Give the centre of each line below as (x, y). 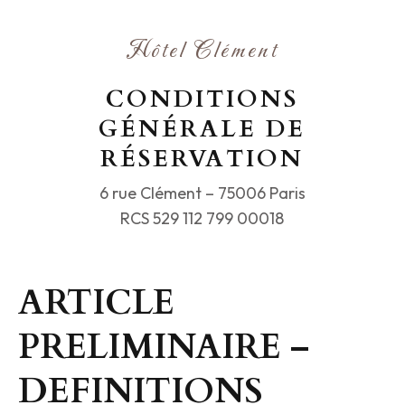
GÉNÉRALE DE (202, 129)
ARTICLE (96, 303)
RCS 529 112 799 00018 (202, 219)
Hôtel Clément (202, 52)
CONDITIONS (202, 99)
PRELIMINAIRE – (164, 348)
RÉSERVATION (202, 159)
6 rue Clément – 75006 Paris (202, 193)
